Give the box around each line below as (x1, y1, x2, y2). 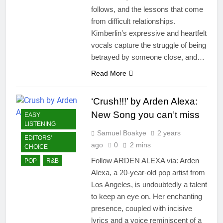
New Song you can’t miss (91, 110, 200, 120)
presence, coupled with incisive (91, 204, 192, 213)
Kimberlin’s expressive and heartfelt (91, 29, 207, 38)
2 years (157, 129, 181, 137)
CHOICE (24, 143, 48, 150)
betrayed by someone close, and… (91, 53, 205, 62)
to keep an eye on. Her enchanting (91, 192, 202, 201)
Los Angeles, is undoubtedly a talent (91, 180, 207, 189)
